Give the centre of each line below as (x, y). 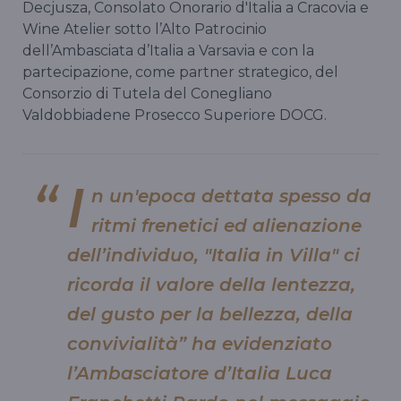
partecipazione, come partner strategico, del (180, 73)
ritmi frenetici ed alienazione (226, 226)
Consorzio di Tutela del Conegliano (147, 94)
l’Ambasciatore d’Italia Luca (200, 374)
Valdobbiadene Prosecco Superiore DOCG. (175, 115)
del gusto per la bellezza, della (210, 315)
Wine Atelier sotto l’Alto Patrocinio (145, 30)
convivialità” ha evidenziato (200, 344)
